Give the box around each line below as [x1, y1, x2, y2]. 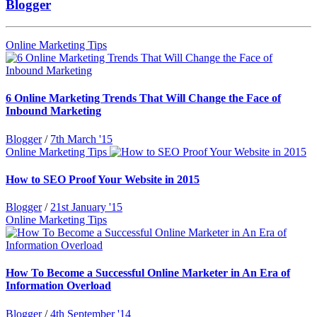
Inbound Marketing [6, 105, 101, 117]
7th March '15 [50, 132, 113, 145]
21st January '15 [50, 201, 122, 214]
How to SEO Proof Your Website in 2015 [6, 173, 200, 185]
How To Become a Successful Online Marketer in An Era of [6, 267, 290, 279]
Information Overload [6, 279, 111, 292]
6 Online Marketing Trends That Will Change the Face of [6, 92, 281, 105]
